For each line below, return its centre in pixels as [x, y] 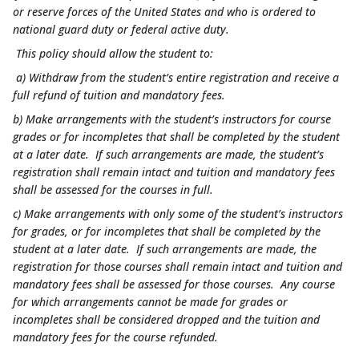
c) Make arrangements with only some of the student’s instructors [178, 213]
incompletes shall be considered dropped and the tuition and [166, 319]
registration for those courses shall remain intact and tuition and [177, 266]
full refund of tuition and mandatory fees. [119, 95]
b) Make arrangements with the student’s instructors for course [172, 119]
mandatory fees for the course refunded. [115, 337]
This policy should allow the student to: [113, 53]
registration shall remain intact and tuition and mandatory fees [174, 171]
